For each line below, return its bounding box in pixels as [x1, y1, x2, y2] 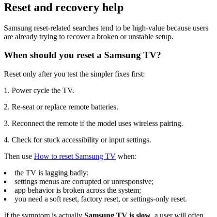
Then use [4, 152, 34, 161]
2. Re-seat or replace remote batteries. [4, 103, 118, 111]
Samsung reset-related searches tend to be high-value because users [4, 23, 208, 32]
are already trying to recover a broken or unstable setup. [4, 32, 173, 41]
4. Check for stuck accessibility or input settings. [4, 136, 151, 144]
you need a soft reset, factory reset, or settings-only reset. [15, 195, 187, 203]
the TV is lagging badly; [15, 169, 89, 177]
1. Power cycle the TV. [4, 86, 74, 95]
